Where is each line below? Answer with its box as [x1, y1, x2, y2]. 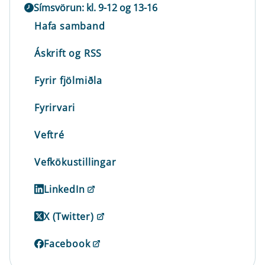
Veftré [34, 128, 64, 141]
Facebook [44, 237, 91, 250]
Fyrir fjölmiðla [34, 73, 102, 87]
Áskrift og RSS [34, 46, 102, 60]
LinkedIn [44, 182, 85, 196]
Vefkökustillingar [34, 155, 117, 169]
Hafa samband [34, 19, 105, 33]
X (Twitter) [44, 209, 94, 223]
